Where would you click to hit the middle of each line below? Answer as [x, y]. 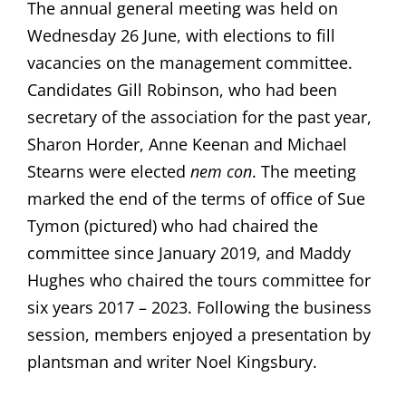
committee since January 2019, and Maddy [188, 253]
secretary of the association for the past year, [199, 117]
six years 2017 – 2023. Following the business [199, 308]
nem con [221, 172]
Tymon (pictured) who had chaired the [172, 226]
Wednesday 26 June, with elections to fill [181, 36]
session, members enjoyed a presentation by [198, 335]
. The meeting [304, 172]
